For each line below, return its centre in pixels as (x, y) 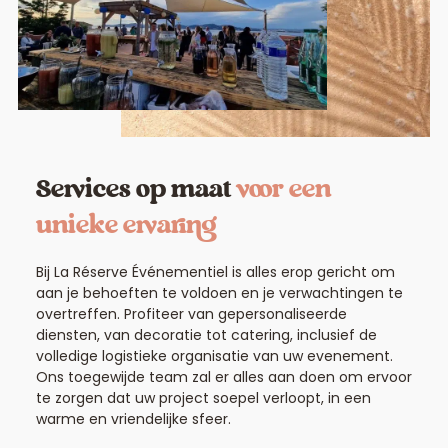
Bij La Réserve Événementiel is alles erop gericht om (215, 271)
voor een (280, 190)
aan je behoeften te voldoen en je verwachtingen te (219, 292)
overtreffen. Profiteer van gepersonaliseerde (191, 313)
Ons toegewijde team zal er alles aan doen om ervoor (223, 376)
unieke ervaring (125, 226)
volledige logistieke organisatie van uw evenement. (214, 355)
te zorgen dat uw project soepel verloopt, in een (203, 397)
